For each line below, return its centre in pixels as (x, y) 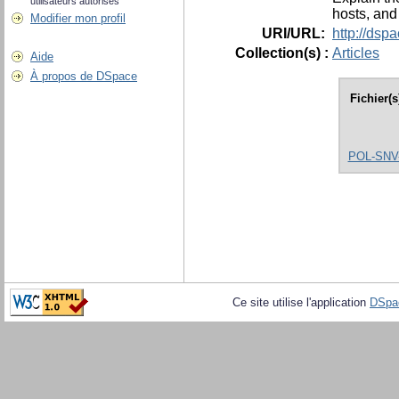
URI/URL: (295, 33)
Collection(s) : (282, 53)
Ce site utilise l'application (301, 302)
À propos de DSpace (84, 76)
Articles (356, 53)
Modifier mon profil (78, 18)
